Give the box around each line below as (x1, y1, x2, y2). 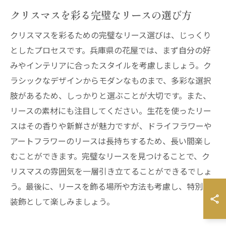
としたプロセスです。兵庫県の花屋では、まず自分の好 (10, 44, 211, 56)
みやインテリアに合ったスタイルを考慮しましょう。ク (10, 59, 211, 71)
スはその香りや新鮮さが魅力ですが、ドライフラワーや (10, 120, 212, 132)
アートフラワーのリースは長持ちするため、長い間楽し (10, 135, 211, 147)
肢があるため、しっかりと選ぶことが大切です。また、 (10, 89, 211, 101)
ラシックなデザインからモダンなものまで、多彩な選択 (10, 74, 211, 86)
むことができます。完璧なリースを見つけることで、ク (10, 150, 210, 162)
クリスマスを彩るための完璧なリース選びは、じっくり (10, 29, 211, 41)
